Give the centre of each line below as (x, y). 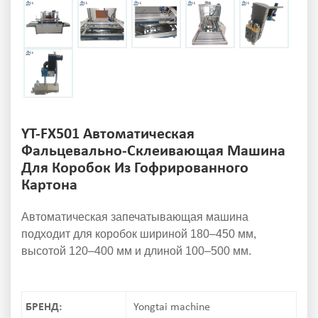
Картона (49, 186)
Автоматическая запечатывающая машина (135, 217)
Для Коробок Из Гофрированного (135, 169)
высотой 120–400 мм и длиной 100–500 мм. (136, 251)
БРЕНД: (44, 308)
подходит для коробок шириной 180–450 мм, (139, 234)
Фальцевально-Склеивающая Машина (153, 152)
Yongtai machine (171, 308)
